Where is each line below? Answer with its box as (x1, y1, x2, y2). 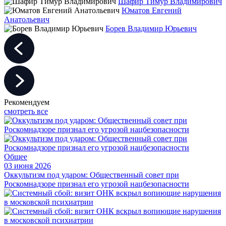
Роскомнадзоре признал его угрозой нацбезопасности (4, 179, 189, 188)
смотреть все (4, 106, 48, 116)
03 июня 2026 (4, 161, 51, 170)
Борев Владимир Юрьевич (105, 24, 197, 33)
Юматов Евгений (122, 6, 182, 15)
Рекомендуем (4, 97, 49, 106)
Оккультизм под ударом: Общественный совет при (4, 170, 179, 179)
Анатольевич (4, 15, 49, 24)
